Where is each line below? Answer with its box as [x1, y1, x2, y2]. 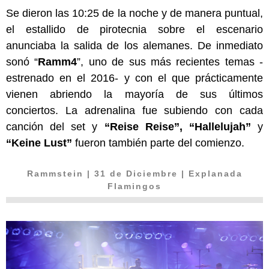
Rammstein [26, 169, 87, 179]
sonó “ [6, 56, 38, 68]
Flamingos [107, 181, 162, 192]
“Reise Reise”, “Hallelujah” [104, 121, 251, 133]
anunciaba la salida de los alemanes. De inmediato [6, 40, 263, 52]
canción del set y [6, 121, 104, 133]
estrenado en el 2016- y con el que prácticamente [6, 72, 263, 85]
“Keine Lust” [6, 137, 72, 150]
